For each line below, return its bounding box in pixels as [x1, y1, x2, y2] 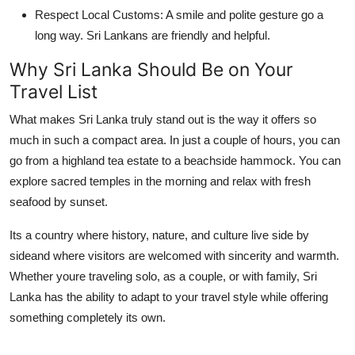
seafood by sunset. [10, 194, 108, 208]
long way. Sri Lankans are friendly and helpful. [35, 28, 270, 42]
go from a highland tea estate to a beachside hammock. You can [10, 153, 341, 167]
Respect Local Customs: [35, 7, 163, 21]
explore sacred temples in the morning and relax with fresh [10, 174, 311, 188]
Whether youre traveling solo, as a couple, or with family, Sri [10, 269, 317, 283]
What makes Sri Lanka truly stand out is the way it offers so [10, 112, 316, 126]
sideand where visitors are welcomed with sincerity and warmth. [10, 248, 339, 262]
